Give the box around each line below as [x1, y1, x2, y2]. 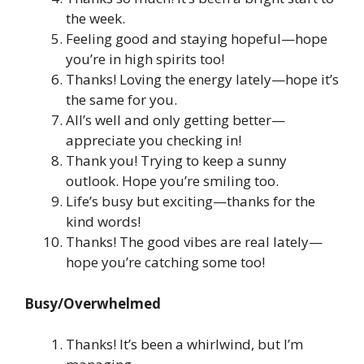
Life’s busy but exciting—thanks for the [66, 192, 315, 211]
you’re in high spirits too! [66, 50, 224, 69]
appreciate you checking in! [66, 131, 241, 150]
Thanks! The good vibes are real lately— [66, 232, 323, 252]
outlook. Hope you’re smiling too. [66, 171, 279, 191]
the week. [66, 9, 125, 28]
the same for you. [66, 90, 177, 110]
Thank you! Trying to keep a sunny [66, 151, 287, 171]
